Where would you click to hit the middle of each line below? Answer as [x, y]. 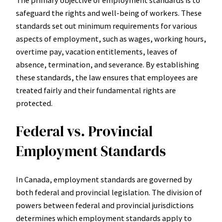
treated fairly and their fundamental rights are [96, 90]
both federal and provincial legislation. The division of [109, 193]
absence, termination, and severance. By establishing [108, 65]
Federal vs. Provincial [84, 132]
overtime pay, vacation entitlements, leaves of [97, 52]
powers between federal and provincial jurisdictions [105, 205]
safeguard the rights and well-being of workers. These [109, 13]
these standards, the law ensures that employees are [107, 78]
